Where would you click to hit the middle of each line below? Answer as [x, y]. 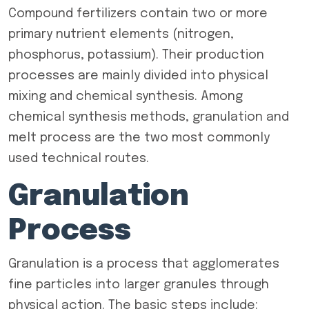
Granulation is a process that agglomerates [144, 264]
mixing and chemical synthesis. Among [126, 97]
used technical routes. [79, 159]
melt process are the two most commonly [139, 138]
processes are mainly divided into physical [138, 76]
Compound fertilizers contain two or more [138, 14]
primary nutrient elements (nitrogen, [121, 34]
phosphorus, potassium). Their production [136, 55]
